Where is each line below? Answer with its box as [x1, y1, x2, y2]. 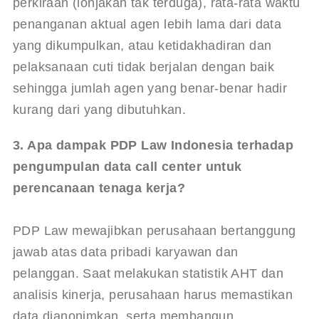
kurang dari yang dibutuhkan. [12, 102, 187, 117]
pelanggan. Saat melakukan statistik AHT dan [12, 266, 288, 281]
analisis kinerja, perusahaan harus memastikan [12, 287, 297, 302]
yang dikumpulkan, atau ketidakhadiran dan [12, 38, 276, 53]
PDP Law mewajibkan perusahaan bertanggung [12, 223, 300, 238]
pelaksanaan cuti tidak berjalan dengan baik [12, 59, 278, 74]
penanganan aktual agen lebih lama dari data [12, 16, 286, 31]
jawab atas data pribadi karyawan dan [12, 244, 242, 259]
